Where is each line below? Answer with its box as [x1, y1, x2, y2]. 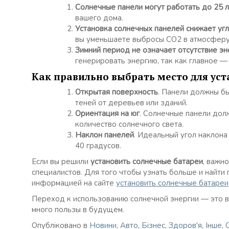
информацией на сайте [32, 177, 116, 188]
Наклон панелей [75, 129, 134, 140]
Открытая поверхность [75, 86, 158, 97]
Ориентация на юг [75, 108, 140, 119]
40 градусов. [75, 140, 121, 151]
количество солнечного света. [75, 119, 184, 129]
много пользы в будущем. [32, 204, 124, 215]
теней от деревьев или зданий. [75, 97, 188, 108]
